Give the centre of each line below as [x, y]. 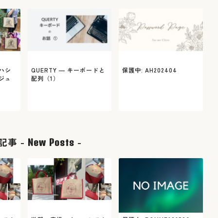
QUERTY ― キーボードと [68, 70]
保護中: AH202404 [150, 70]
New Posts [51, 142]
